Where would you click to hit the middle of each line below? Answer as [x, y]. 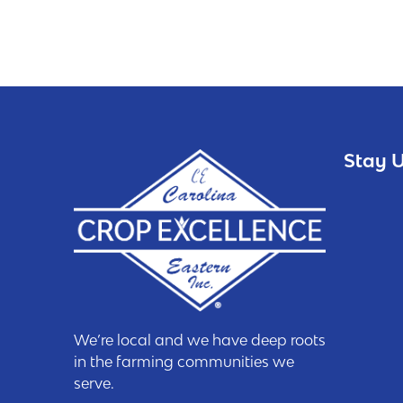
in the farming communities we [184, 361]
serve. [94, 383]
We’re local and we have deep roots [200, 340]
